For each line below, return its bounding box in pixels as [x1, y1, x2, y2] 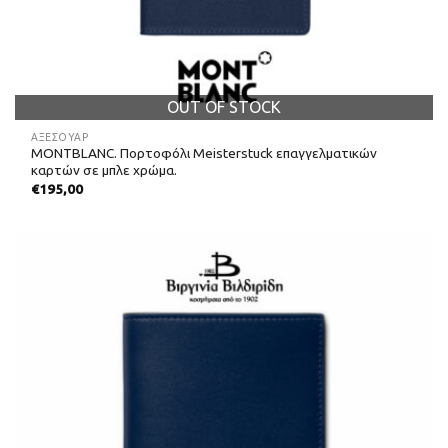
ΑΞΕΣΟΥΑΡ [31, 130, 89, 143]
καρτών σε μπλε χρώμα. [31, 162, 178, 179]
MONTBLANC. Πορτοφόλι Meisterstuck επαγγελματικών [31, 145, 378, 162]
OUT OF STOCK [167, 97, 281, 116]
